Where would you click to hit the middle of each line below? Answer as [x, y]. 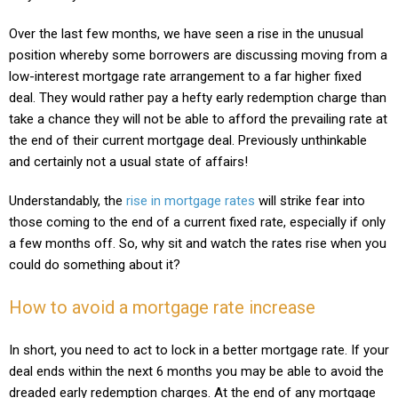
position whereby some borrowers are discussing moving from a [198, 55]
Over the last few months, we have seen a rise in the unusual [186, 33]
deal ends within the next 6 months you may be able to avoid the [196, 371]
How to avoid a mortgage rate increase [162, 307]
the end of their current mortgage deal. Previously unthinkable [188, 140]
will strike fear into [310, 200]
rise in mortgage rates [191, 200]
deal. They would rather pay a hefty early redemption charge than [198, 97]
